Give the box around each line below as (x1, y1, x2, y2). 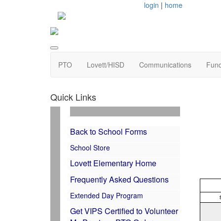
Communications (139, 59, 191, 70)
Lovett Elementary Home (70, 157, 156, 169)
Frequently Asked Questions (70, 173, 169, 185)
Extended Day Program (70, 190, 143, 200)
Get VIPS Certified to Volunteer (70, 205, 178, 217)
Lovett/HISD (87, 59, 124, 70)
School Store (70, 142, 110, 152)
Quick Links (50, 90, 96, 103)
